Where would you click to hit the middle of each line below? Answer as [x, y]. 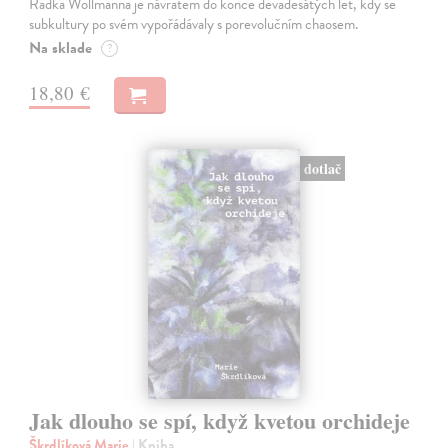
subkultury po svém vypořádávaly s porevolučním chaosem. [194, 24]
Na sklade [61, 48]
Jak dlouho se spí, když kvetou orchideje [220, 420]
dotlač [322, 168]
